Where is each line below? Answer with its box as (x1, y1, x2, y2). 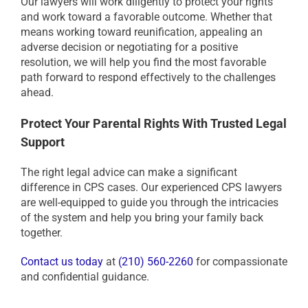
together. (21, 226, 63, 240)
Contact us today (21, 255, 103, 269)
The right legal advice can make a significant (21, 166, 237, 179)
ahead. (21, 86, 54, 100)
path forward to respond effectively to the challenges (21, 71, 276, 85)
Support (21, 135, 65, 150)
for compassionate (193, 255, 287, 269)
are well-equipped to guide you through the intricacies (21, 196, 278, 210)
